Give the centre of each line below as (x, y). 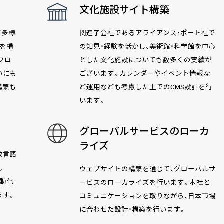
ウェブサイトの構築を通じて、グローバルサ (147, 169)
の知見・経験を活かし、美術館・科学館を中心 (147, 46)
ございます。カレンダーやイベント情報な (145, 73)
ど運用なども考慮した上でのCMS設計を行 (146, 87)
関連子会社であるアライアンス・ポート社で (147, 33)
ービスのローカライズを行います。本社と (145, 182)
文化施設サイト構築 (124, 10)
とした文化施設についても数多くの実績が (145, 60)
